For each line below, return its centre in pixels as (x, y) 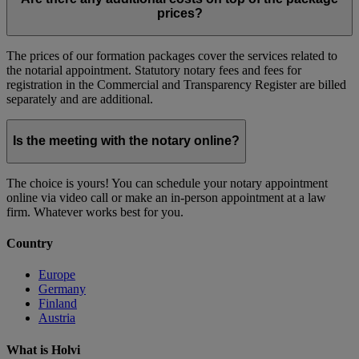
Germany (62, 289)
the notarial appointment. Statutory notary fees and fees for (154, 70)
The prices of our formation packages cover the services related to (172, 55)
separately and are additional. (80, 99)
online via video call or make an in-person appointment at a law (166, 197)
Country (30, 244)
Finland (58, 304)
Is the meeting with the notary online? (126, 141)
